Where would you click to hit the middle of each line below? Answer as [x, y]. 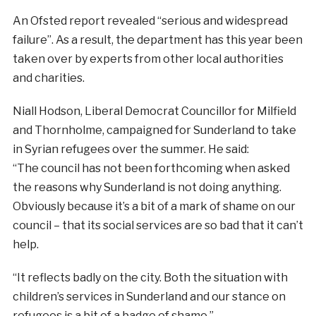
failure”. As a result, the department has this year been [157, 39]
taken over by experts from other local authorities [148, 59]
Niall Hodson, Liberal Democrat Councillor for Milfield [154, 111]
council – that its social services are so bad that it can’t [158, 225]
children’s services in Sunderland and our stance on [149, 296]
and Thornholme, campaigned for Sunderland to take [154, 130]
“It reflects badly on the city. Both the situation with [150, 277]
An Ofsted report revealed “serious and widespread [150, 20]
